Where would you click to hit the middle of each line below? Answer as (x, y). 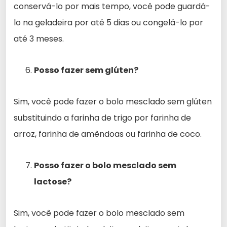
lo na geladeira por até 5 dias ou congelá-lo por (108, 22)
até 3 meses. (39, 39)
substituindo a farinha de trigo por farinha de (102, 118)
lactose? (53, 181)
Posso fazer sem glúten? (86, 70)
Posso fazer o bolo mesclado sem (105, 165)
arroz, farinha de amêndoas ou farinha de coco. (108, 134)
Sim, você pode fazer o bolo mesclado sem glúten (113, 101)
